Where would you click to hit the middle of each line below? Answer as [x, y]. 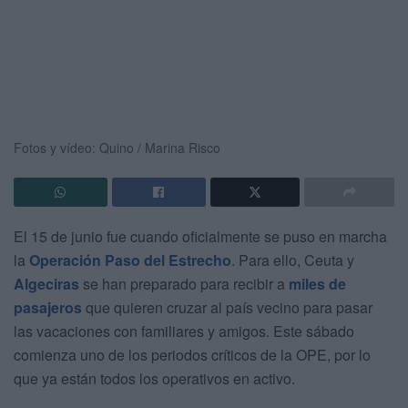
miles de [317, 283]
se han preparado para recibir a [184, 283]
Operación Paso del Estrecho [130, 260]
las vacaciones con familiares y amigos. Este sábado [184, 331]
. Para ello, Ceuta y [293, 260]
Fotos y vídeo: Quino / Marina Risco [117, 147]
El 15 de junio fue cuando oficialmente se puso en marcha [200, 236]
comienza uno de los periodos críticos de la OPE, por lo [192, 354]
